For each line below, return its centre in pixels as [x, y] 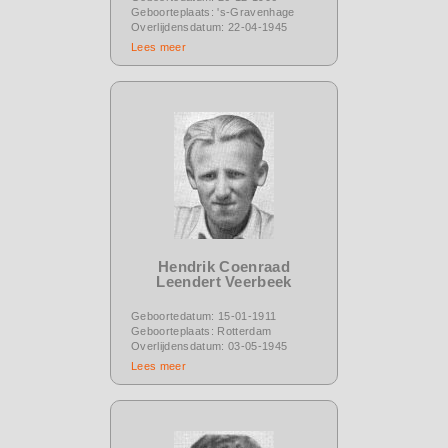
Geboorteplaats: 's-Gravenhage [213, 11]
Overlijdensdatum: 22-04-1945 [209, 26]
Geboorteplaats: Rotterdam [201, 330]
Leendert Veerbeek [224, 281]
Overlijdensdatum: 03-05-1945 [209, 345]
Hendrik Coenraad [224, 266]
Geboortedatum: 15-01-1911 [204, 315]
